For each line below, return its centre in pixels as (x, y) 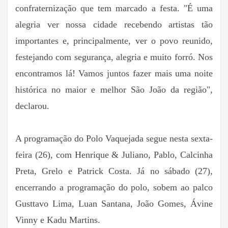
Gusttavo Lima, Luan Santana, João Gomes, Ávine (114, 204)
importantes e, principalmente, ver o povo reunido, (114, 41)
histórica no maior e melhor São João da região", (114, 90)
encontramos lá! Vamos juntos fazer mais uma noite (114, 74)
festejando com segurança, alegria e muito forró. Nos (114, 57)
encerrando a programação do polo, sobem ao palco (114, 188)
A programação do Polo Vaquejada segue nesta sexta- (114, 139)
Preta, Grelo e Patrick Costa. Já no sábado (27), (114, 171)
